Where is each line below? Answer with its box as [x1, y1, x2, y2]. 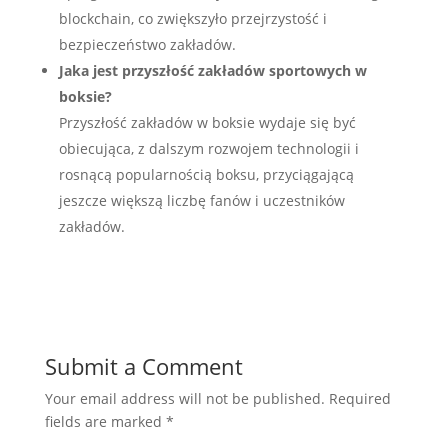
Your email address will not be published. [44, 389, 325, 408]
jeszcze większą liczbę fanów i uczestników [58, 191, 345, 210]
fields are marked [44, 412, 166, 431]
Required [328, 389, 391, 408]
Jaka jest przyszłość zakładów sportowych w [58, 61, 367, 80]
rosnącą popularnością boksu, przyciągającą [58, 165, 354, 184]
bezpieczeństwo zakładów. [58, 35, 236, 54]
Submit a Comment [44, 351, 243, 381]
